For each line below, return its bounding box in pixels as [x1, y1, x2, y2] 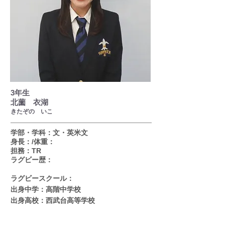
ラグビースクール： [11, 174, 74, 182]
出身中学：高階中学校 [11, 185, 81, 193]
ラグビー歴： [11, 156, 53, 164]
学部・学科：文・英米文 [11, 129, 88, 137]
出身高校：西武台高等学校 [11, 196, 95, 204]
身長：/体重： [11, 138, 55, 146]
